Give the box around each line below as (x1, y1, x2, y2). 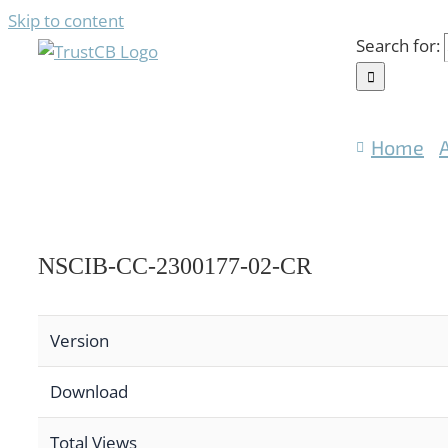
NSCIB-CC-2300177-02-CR (38, 252, 312, 279)
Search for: (356, 34, 440, 57)
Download (50, 380, 128, 404)
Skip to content (8, 9, 124, 32)
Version (50, 329, 109, 353)
